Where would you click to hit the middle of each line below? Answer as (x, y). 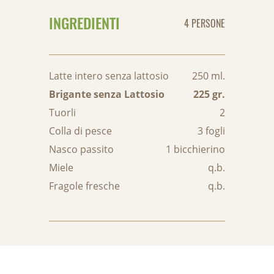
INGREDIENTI (84, 23)
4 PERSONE (205, 23)
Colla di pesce (80, 131)
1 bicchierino (195, 149)
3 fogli (211, 131)
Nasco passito (81, 149)
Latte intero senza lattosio (109, 76)
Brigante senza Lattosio (107, 94)
